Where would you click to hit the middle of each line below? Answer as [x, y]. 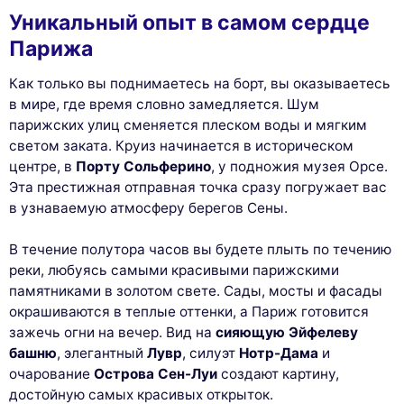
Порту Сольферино [143, 166]
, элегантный [102, 353]
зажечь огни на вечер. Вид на [112, 332]
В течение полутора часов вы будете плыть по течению [200, 249]
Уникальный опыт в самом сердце [189, 23]
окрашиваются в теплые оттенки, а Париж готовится [189, 311]
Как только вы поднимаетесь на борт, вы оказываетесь [200, 83]
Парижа [51, 49]
